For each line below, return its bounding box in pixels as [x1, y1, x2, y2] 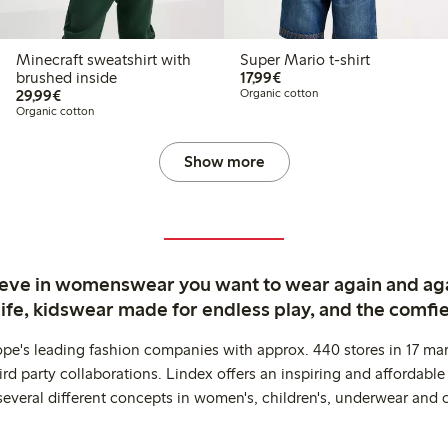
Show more [183, 151, 265, 171]
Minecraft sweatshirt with [16, 49, 191, 69]
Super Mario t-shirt [240, 49, 370, 69]
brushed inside [16, 67, 117, 87]
